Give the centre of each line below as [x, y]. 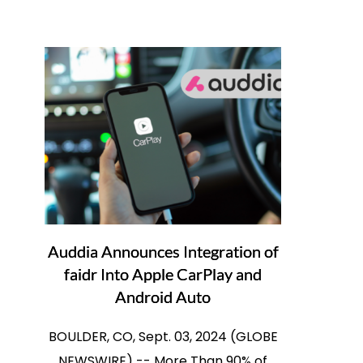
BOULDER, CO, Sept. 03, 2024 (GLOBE [163, 337]
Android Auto [163, 297]
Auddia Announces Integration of [163, 252]
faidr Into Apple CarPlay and [163, 274]
